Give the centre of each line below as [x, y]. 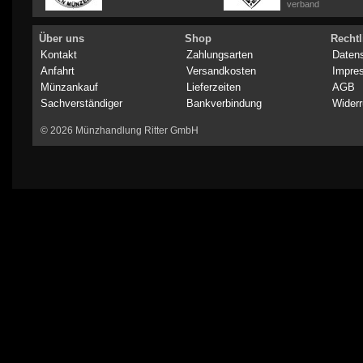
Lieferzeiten [214, 88]
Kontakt [59, 55]
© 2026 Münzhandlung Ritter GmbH [120, 131]
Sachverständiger [81, 104]
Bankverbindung [224, 104]
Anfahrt [58, 71]
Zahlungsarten [220, 55]
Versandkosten [221, 71]
